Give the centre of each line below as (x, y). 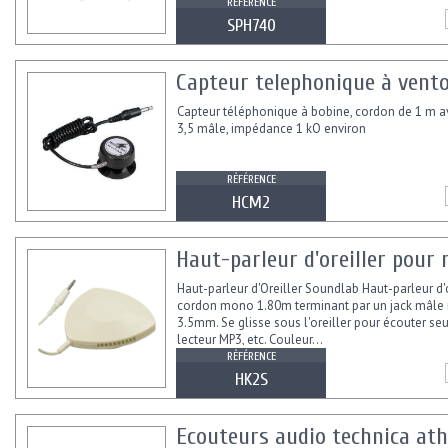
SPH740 (251, 26)
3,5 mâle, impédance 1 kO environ (271, 129)
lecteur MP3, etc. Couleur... (250, 340)
